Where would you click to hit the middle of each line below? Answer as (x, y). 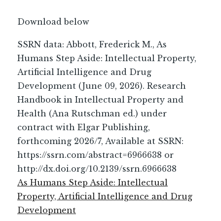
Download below (53, 22)
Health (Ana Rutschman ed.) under (92, 113)
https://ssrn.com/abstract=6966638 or (95, 155)
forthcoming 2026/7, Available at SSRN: (100, 141)
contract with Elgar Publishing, (84, 127)
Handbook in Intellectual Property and (100, 100)
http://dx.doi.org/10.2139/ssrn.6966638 (97, 169)
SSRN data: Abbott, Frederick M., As (92, 44)
